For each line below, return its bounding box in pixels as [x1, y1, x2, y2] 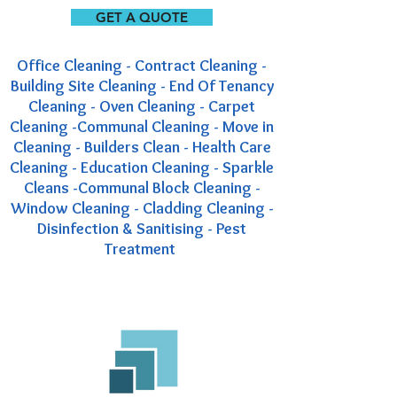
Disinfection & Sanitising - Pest [37, 219, 246, 238]
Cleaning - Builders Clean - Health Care [12, 137, 271, 157]
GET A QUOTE [96, 9, 188, 26]
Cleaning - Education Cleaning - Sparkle [10, 158, 274, 177]
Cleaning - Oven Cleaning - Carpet [28, 97, 255, 116]
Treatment [105, 239, 179, 259]
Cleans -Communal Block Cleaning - [23, 178, 261, 198]
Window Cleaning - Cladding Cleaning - [10, 198, 274, 218]
